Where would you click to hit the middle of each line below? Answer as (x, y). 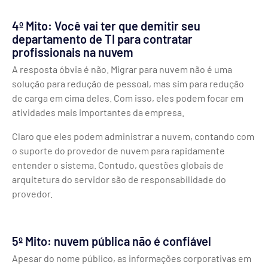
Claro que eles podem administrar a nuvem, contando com (133, 136)
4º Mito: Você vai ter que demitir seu (106, 26)
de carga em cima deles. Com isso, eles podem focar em (128, 98)
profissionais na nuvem (73, 52)
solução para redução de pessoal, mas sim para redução (128, 84)
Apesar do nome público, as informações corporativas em (132, 258)
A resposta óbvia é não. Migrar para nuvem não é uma (122, 69)
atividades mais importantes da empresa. (98, 112)
